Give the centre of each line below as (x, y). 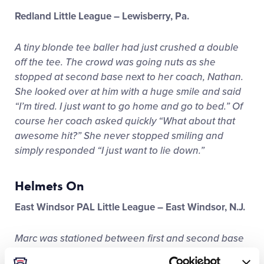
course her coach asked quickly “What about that (125, 121)
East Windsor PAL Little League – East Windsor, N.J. (130, 207)
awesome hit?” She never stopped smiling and (119, 136)
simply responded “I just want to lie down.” (110, 151)
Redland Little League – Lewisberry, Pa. (102, 16)
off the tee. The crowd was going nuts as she (115, 62)
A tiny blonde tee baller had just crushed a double (127, 47)
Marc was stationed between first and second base (129, 238)
